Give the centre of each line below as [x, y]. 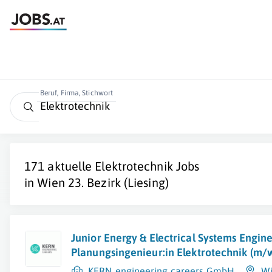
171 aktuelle [60, 166]
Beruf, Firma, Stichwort [76, 93]
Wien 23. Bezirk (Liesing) [103, 182]
